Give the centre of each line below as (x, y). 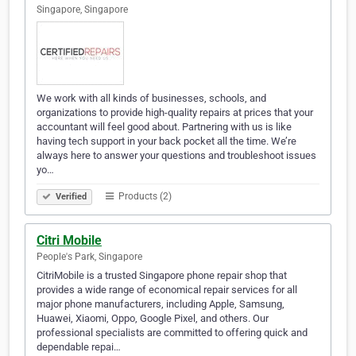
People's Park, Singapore (89, 257)
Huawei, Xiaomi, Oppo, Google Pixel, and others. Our (153, 319)
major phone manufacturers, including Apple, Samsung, (161, 304)
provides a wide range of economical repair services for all (167, 290)
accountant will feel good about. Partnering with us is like (164, 127)
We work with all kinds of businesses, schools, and (151, 99)
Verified (70, 197)
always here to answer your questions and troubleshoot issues (176, 156)
